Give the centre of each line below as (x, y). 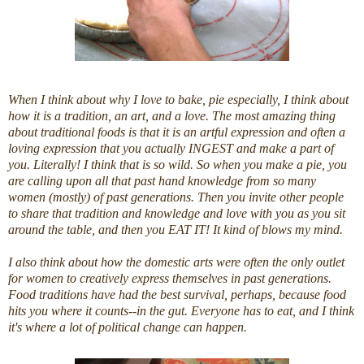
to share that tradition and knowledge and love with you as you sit (177, 214)
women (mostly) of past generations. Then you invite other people (176, 197)
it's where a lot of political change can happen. (128, 327)
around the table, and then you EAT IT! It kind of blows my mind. (175, 230)
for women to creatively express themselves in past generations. (170, 279)
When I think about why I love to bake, (108, 100)
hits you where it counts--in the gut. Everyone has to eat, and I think (181, 311)
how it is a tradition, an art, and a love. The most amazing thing (172, 116)
